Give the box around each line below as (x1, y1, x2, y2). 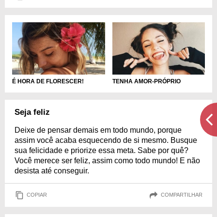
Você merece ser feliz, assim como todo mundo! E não (15, 156, 200, 165)
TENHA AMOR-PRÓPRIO (112, 77, 181, 85)
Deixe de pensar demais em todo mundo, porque (15, 125, 182, 134)
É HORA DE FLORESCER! (12, 77, 84, 85)
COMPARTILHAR (161, 192, 202, 198)
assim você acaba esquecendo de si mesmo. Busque (15, 136, 197, 144)
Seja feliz (15, 107, 50, 117)
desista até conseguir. (15, 166, 89, 175)
